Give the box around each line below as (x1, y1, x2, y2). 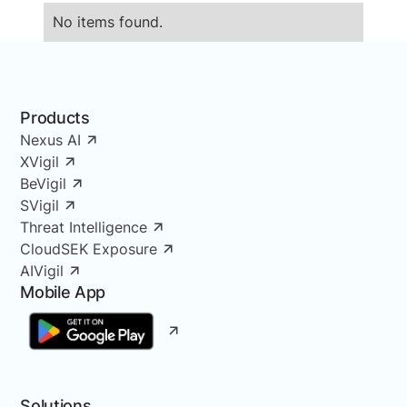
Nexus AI (20, 130, 82, 149)
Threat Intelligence (20, 217, 148, 236)
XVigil (20, 152, 60, 171)
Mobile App (20, 282, 105, 302)
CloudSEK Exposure (20, 239, 158, 258)
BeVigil (20, 174, 67, 193)
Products (20, 107, 90, 127)
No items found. (53, 12, 163, 31)
